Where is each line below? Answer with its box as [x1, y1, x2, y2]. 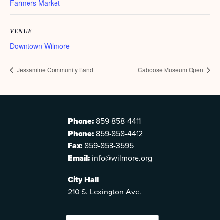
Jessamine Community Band [15, 65, 93, 74]
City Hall [68, 174, 99, 186]
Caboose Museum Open [138, 65, 205, 74]
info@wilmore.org [90, 152, 152, 164]
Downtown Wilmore [10, 41, 70, 51]
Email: [68, 152, 90, 164]
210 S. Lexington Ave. [68, 186, 141, 197]
